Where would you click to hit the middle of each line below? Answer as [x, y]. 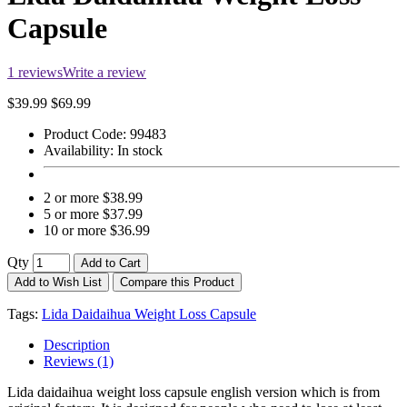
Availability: [80, 151]
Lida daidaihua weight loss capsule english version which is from [194, 392]
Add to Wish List [58, 283]
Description [77, 345]
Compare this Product [177, 283]
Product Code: [87, 134]
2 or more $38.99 [93, 198]
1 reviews [35, 73]
